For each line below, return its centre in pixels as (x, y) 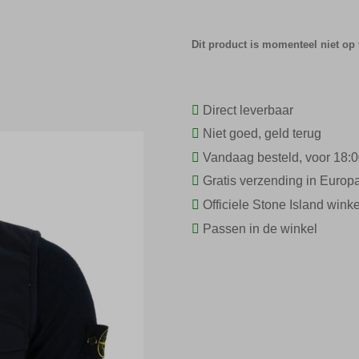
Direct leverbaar (246, 110)
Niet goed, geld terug (260, 134)
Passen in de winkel (258, 228)
